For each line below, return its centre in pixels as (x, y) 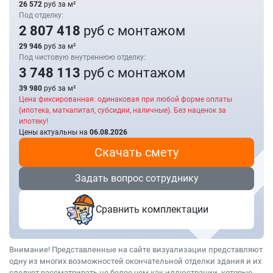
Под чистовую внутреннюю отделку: (82, 57)
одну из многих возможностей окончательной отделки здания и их (135, 261)
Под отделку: (41, 15)
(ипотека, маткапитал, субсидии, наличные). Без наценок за (122, 110)
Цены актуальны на (54, 132)
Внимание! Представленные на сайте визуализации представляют (136, 250)
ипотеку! (34, 121)
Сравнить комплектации (152, 209)
